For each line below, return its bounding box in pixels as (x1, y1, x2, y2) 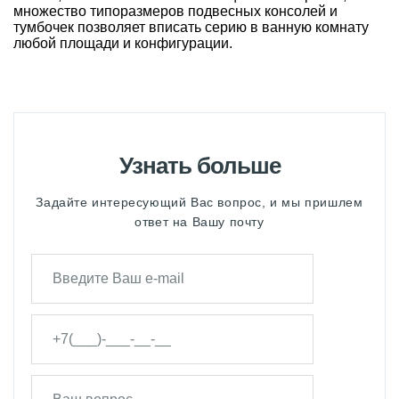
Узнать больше (118, 152, 281, 179)
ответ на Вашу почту (134, 215, 265, 229)
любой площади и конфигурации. (13, 36, 232, 51)
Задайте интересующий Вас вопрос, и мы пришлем (36, 195, 363, 209)
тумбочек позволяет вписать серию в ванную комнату (13, 20, 369, 35)
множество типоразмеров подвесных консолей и (13, 4, 338, 19)
